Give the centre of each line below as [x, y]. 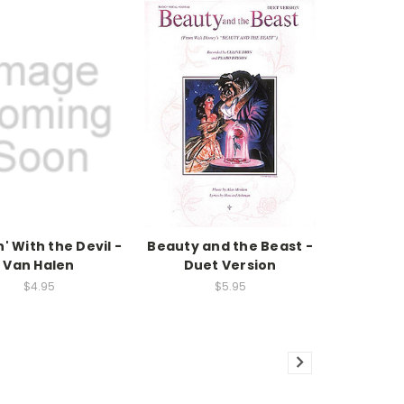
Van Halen [39, 266]
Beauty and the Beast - [230, 247]
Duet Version [230, 266]
